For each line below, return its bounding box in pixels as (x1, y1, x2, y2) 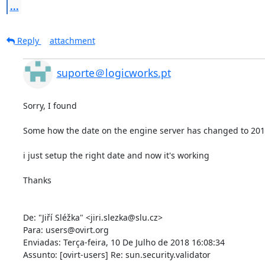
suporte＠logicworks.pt (56, 65, 171, 80)
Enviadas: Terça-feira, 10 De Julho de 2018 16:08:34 (22, 236, 227, 248)
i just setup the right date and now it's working (22, 149, 212, 161)
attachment (49, 34, 95, 46)
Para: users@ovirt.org (22, 224, 111, 235)
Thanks (22, 174, 54, 186)
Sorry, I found (22, 99, 79, 111)
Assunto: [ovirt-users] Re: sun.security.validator (22, 248, 213, 260)
